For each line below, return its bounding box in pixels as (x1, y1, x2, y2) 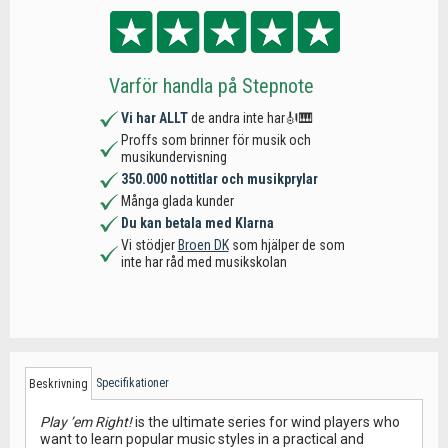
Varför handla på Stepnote (108, 74, 314, 98)
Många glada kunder (120, 193, 234, 209)
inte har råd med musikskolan (120, 254, 287, 270)
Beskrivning (29, 377, 88, 391)
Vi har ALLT (120, 110, 191, 126)
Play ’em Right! (40, 414, 132, 430)
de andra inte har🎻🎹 (190, 110, 313, 126)
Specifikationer (96, 376, 169, 390)
